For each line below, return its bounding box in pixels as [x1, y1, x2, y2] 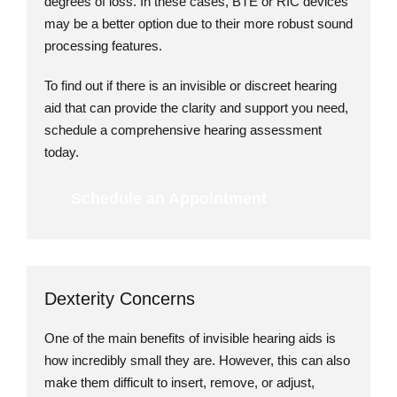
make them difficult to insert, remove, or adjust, [44, 374, 315, 390]
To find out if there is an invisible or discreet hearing [44, 77, 337, 93]
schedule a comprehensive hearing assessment [44, 121, 322, 137]
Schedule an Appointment [71, 189, 267, 207]
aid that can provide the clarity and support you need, [44, 99, 348, 115]
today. [44, 144, 79, 160]
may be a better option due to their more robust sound [44, 15, 353, 31]
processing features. [44, 37, 162, 53]
